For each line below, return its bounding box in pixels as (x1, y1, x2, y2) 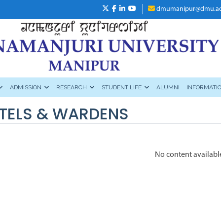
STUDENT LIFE (102, 84, 142, 91)
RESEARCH (56, 84, 87, 91)
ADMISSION (10, 84, 41, 91)
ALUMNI (156, 84, 180, 91)
